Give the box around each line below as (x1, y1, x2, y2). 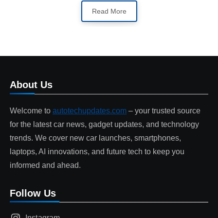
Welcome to (10, 107, 53, 115)
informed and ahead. (10, 161, 81, 170)
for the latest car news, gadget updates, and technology (10, 120, 199, 129)
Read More (91, 7, 127, 16)
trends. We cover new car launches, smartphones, (10, 134, 181, 143)
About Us (10, 79, 53, 91)
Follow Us (10, 188, 56, 199)
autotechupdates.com (53, 107, 127, 115)
